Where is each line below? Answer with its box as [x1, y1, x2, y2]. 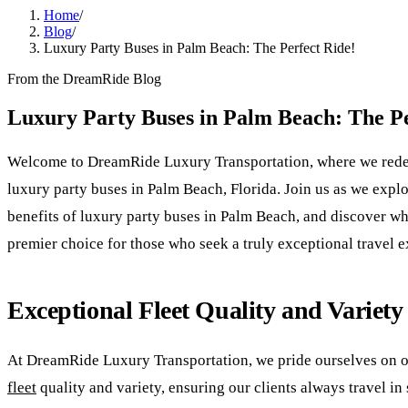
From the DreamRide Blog [7, 71, 161, 87]
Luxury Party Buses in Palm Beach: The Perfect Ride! [44, 40, 355, 56]
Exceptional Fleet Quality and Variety [7, 295, 403, 324]
